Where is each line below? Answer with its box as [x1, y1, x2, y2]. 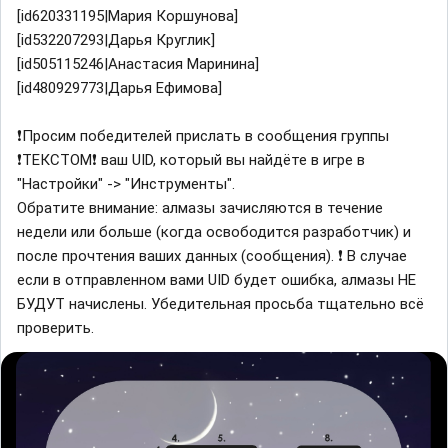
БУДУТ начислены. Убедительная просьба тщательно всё [17, 295, 424, 314]
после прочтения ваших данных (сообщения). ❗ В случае [17, 247, 407, 266]
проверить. [17, 319, 94, 338]
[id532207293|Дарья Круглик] [17, 31, 215, 50]
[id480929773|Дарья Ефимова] [17, 79, 222, 98]
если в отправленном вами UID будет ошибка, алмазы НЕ [17, 271, 416, 290]
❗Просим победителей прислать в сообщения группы [17, 127, 389, 146]
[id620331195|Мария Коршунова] [17, 7, 238, 26]
